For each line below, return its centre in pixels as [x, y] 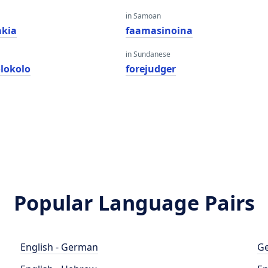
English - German [60, 247]
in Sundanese [148, 54]
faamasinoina [159, 31]
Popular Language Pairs [134, 203]
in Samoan [143, 16]
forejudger [150, 69]
